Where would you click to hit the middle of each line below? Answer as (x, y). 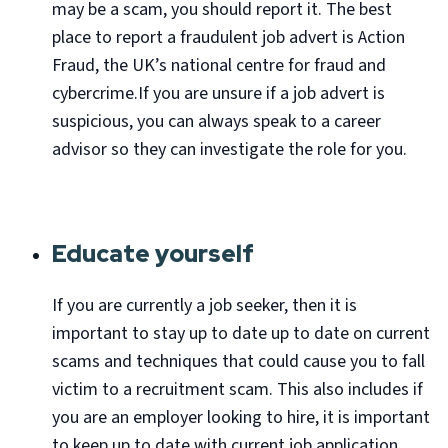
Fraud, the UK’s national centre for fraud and (219, 65)
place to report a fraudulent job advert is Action (228, 37)
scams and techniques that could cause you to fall (238, 361)
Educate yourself (153, 253)
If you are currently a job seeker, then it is (204, 305)
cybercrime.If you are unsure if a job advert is (218, 93)
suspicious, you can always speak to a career (216, 121)
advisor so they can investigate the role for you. (229, 149)
